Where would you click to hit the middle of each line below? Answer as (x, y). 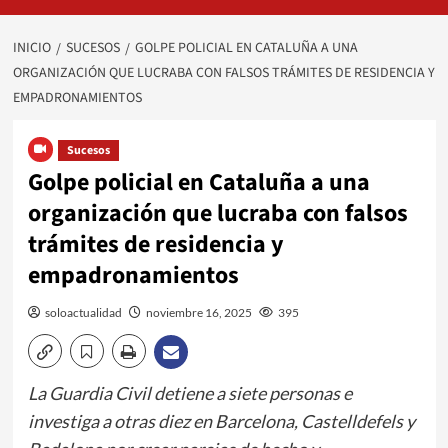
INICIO (31, 47)
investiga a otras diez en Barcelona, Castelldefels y (221, 420)
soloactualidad (83, 312)
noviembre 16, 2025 (198, 312)
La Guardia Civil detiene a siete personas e (189, 392)
